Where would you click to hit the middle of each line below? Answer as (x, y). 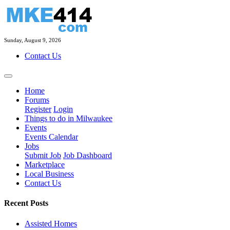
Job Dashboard (88, 155)
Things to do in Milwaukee (69, 118)
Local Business (49, 174)
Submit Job (43, 155)
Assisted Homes (51, 223)
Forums (37, 100)
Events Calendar (51, 137)
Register (38, 109)
